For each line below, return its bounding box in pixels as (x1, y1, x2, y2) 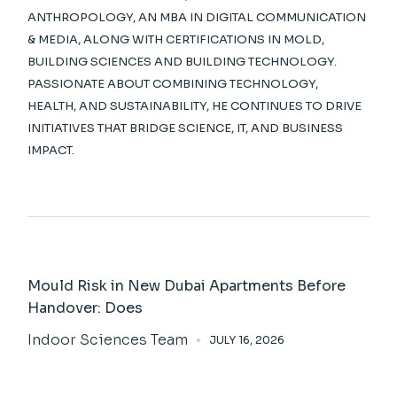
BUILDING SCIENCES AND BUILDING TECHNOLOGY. (27, 53, 338, 69)
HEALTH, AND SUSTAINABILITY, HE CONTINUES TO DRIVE (27, 97, 362, 113)
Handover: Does (27, 298, 144, 317)
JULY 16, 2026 (209, 332, 285, 346)
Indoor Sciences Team (27, 330, 189, 349)
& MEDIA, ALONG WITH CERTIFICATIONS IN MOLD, (27, 31, 325, 47)
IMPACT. (27, 142, 75, 158)
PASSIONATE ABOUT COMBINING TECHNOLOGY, (27, 75, 319, 91)
